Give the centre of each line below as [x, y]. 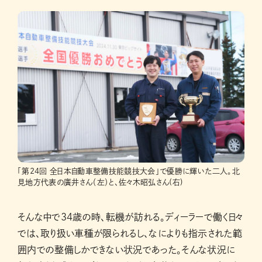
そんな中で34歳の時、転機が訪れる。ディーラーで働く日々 [130, 217]
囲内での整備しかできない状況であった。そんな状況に [127, 249]
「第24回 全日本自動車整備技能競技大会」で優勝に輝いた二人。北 [129, 171]
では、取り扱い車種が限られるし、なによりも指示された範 [130, 233]
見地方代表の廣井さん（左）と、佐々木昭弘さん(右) [101, 182]
